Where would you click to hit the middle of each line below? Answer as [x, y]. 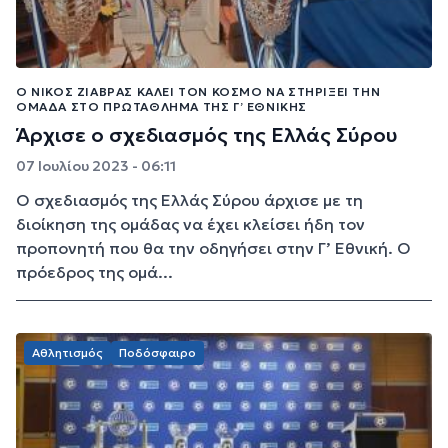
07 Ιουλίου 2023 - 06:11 [96, 166]
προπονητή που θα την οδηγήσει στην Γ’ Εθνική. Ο [213, 248]
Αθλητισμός [67, 353]
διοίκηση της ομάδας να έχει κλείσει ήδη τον [190, 224]
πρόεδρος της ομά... [94, 272]
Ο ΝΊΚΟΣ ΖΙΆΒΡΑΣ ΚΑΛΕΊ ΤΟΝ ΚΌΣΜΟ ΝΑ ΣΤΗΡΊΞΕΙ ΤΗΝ [198, 92]
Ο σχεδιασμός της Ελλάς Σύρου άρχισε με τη [189, 200]
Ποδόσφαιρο [157, 353]
